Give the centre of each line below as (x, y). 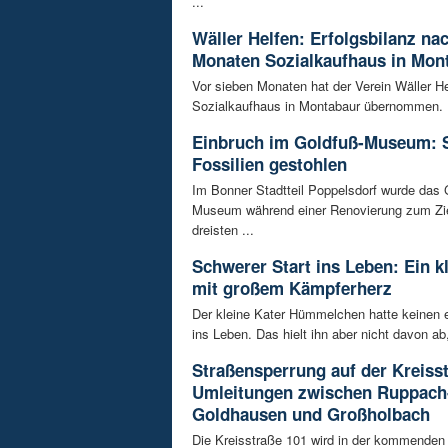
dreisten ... (223, 229)
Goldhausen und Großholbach (311, 413)
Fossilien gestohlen (269, 163)
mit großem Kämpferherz (292, 287)
